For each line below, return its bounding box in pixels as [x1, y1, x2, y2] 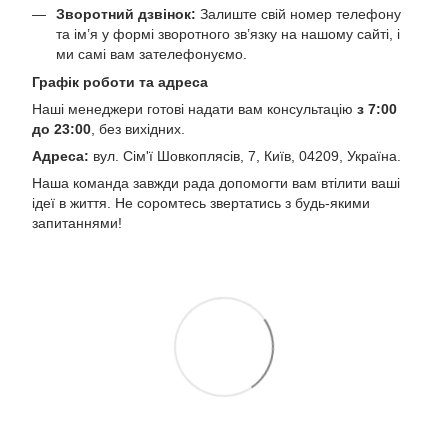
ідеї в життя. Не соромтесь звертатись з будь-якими [32, 195, 370, 212]
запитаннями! [32, 215, 122, 232]
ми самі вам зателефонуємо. [56, 46, 247, 62]
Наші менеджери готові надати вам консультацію [32, 101, 357, 118]
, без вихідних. [91, 121, 185, 138]
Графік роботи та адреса [32, 74, 208, 91]
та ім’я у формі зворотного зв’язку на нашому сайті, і [56, 26, 400, 42]
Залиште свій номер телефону [196, 6, 401, 22]
